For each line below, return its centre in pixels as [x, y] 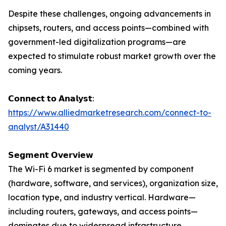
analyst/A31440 [39, 127]
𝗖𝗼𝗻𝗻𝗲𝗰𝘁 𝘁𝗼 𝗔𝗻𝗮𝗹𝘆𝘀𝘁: [51, 99]
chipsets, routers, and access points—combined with [108, 28]
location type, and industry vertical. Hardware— [102, 197]
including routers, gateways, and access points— [103, 212]
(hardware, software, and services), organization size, [113, 183]
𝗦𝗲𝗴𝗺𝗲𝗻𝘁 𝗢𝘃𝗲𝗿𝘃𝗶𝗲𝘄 [51, 155]
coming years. [35, 70]
